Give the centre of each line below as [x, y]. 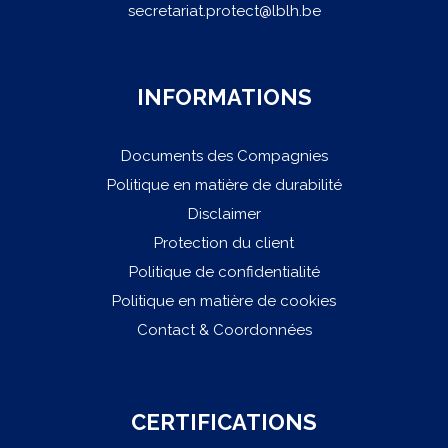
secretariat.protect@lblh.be [224, 11]
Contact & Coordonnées [224, 330]
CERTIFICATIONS [224, 422]
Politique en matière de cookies [224, 301]
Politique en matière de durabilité [224, 185]
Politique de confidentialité [224, 272]
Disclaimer [224, 214]
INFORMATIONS [224, 97]
